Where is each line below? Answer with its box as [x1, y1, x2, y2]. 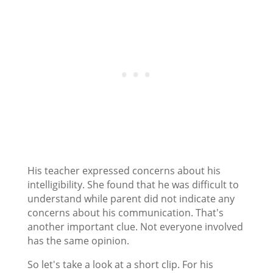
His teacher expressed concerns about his [27, 163, 221, 177]
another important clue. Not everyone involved [27, 219, 243, 233]
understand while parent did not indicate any [27, 191, 235, 205]
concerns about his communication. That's [27, 205, 224, 219]
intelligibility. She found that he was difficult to [27, 177, 239, 191]
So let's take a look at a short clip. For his [27, 257, 213, 271]
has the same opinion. [27, 233, 129, 247]
